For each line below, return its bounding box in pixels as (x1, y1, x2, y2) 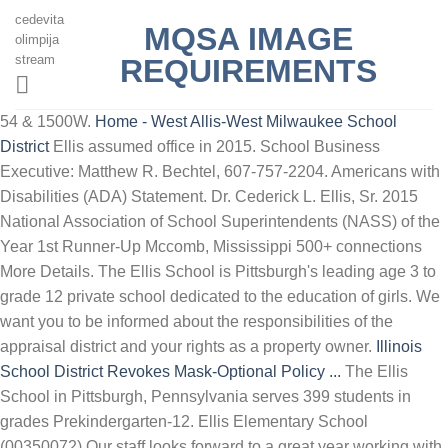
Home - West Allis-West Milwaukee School (95, 113, 397, 130)
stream (15, 52, 55, 67)
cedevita (15, 12, 64, 27)
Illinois (376, 338, 422, 355)
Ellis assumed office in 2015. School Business (49, 138, 380, 155)
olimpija (15, 32, 59, 47)
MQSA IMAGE (144, 20, 353, 57)
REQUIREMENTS (120, 52, 377, 89)
